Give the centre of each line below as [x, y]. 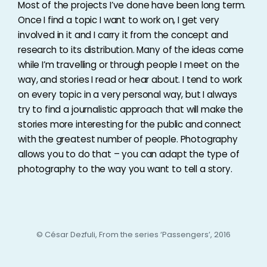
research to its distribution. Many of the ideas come [131, 50]
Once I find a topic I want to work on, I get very [119, 20]
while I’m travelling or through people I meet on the [129, 65]
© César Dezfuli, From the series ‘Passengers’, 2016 [133, 235]
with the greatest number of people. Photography [128, 139]
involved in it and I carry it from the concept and [123, 35]
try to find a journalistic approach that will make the [131, 109]
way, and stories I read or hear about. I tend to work [130, 80]
